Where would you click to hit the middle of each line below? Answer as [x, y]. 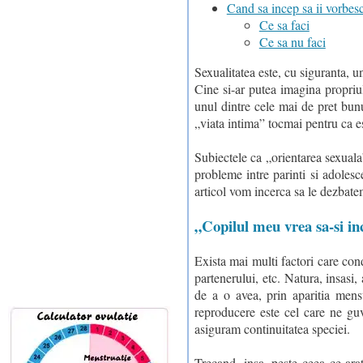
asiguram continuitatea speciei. [272, 328]
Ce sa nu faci [292, 42]
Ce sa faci [284, 25]
